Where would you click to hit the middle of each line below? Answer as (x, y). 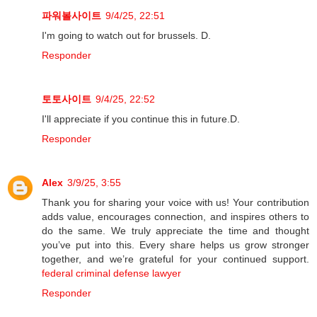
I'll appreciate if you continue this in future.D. (141, 119)
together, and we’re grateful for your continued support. (175, 259)
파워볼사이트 (71, 15)
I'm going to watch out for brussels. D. (126, 35)
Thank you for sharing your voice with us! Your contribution (175, 202)
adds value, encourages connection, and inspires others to (175, 216)
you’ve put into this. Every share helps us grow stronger (175, 244)
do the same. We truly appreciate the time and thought (175, 230)
